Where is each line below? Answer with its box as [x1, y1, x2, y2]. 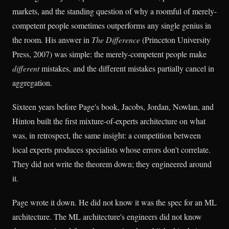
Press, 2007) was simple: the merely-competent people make [12, 49, 207, 60]
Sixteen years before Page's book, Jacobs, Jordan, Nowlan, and [12, 101, 214, 112]
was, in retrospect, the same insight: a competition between [12, 130, 201, 141]
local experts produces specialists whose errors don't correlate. [12, 144, 211, 155]
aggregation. [12, 77, 52, 88]
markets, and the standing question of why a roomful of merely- [12, 6, 217, 17]
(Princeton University [140, 34, 211, 45]
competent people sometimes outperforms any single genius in [12, 20, 211, 31]
